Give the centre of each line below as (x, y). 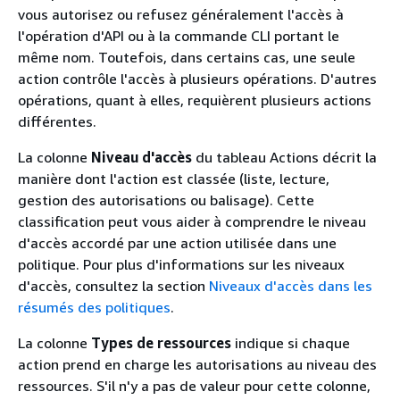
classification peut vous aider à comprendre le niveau (192, 221)
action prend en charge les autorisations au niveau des (197, 364)
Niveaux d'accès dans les (291, 285)
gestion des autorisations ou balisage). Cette (166, 200)
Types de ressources (161, 342)
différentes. (57, 121)
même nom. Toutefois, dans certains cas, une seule (187, 57)
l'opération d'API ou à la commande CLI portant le (179, 35)
